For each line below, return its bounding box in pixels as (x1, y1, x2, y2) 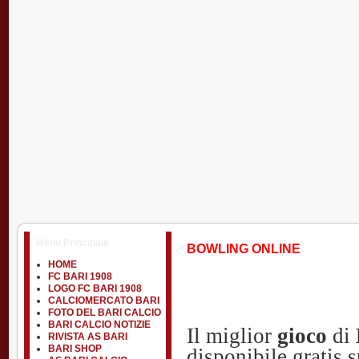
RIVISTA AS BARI (48, 331, 127, 342)
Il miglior (187, 323, 277, 348)
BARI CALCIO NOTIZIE (48, 319, 151, 330)
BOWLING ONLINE (187, 242, 301, 256)
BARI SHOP (48, 343, 102, 354)
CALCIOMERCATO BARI (48, 295, 159, 306)
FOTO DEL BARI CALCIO (48, 307, 161, 318)
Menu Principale (36, 237, 109, 248)
